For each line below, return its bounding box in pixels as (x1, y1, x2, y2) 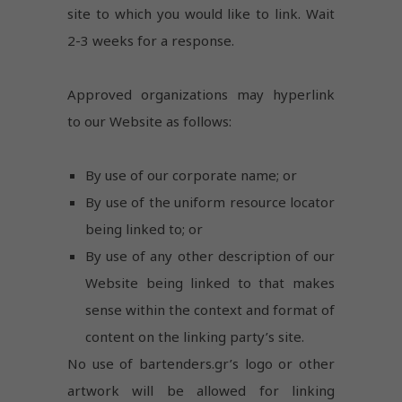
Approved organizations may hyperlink (67, 84, 335, 103)
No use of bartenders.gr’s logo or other (67, 354, 335, 372)
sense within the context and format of (85, 300, 335, 319)
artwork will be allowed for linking (67, 380, 335, 399)
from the (230, 14, 276, 31)
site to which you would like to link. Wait (67, 4, 335, 22)
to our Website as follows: (67, 111, 232, 130)
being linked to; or (85, 219, 203, 238)
